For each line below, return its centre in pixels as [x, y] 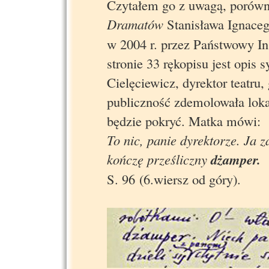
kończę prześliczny [159, 159]
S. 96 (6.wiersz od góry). [174, 179]
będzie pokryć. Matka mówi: [184, 120]
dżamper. [236, 159]
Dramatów [135, 24]
